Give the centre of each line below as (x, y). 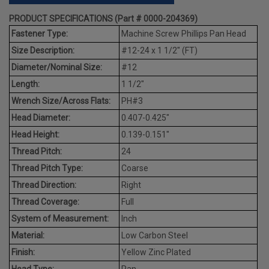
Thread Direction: (44, 185)
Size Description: (43, 50)
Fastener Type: (40, 33)
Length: (26, 84)
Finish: (23, 252)
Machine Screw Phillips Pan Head (184, 33)
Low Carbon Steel (155, 235)
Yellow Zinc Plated (156, 252)
